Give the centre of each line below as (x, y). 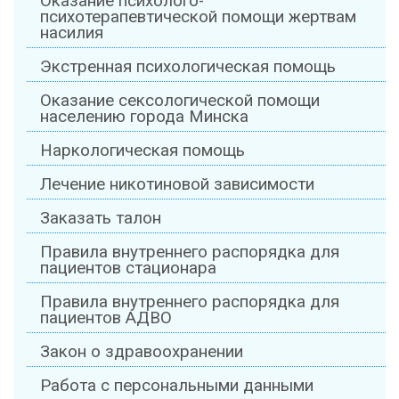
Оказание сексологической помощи (180, 101)
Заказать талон (101, 219)
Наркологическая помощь (142, 151)
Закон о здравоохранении (142, 352)
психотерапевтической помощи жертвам (198, 17)
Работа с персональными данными (177, 386)
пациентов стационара (128, 269)
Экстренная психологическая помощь (188, 67)
